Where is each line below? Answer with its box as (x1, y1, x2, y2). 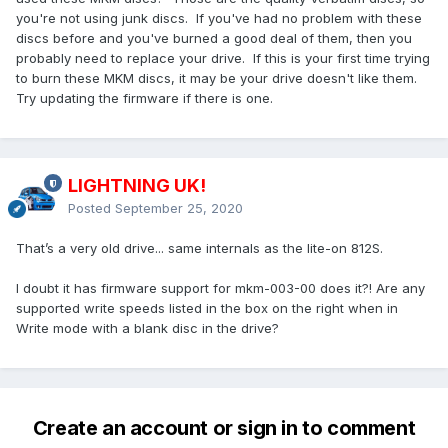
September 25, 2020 (115, 200, 243, 217)
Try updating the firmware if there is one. (16, 90, 273, 107)
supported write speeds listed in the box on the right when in (16, 300, 398, 317)
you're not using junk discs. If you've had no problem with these (16, 10, 422, 27)
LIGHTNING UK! (68, 175, 206, 197)
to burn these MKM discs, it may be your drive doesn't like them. (16, 70, 421, 87)
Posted (68, 200, 115, 217)
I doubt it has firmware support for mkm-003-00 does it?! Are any (16, 280, 425, 297)
